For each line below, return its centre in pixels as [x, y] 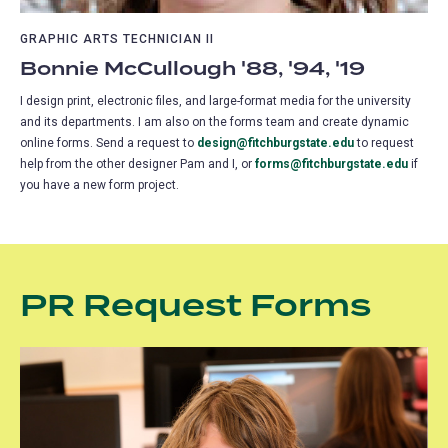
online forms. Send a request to [108, 142]
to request [384, 142]
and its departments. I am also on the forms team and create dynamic [214, 121]
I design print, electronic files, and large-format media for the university [215, 100]
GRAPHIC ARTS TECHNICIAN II [117, 38]
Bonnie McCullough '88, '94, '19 [192, 69]
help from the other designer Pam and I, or [137, 163]
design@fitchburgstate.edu [275, 142]
